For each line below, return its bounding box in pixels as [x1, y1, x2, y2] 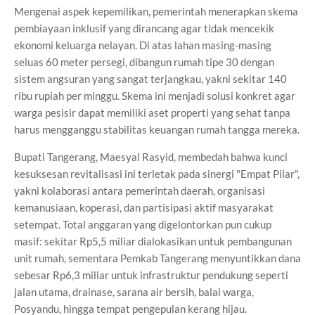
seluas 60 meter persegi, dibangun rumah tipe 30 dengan [14, 56, 274, 68]
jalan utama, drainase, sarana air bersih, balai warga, [14, 285, 254, 298]
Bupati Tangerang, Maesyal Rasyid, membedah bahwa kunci [14, 150, 288, 163]
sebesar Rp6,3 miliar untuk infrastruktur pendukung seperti [14, 269, 288, 281]
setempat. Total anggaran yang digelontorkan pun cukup [14, 218, 271, 231]
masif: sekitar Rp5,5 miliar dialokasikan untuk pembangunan [14, 235, 292, 247]
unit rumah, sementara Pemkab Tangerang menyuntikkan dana [14, 252, 301, 264]
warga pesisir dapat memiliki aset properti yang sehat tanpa [14, 106, 290, 119]
